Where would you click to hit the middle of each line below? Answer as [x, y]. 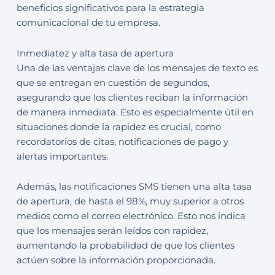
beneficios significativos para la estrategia [110, 8]
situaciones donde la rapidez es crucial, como [118, 127]
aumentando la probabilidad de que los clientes [125, 246]
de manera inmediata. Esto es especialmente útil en [135, 112]
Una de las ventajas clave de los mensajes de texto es [137, 68]
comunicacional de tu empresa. [88, 23]
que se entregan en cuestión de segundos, [113, 83]
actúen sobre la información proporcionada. [116, 261]
